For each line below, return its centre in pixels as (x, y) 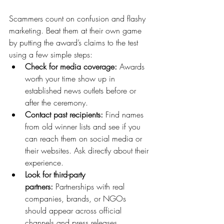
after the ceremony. (56, 102)
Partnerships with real (90, 186)
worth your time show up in (71, 78)
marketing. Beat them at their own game (76, 30)
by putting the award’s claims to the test (75, 42)
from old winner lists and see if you (84, 126)
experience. (44, 162)
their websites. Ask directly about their (88, 150)
